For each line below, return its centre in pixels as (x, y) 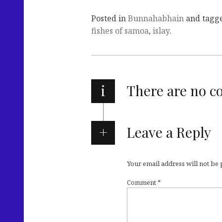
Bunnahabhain (156, 19)
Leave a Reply (169, 132)
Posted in (110, 19)
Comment (142, 183)
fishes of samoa (120, 31)
